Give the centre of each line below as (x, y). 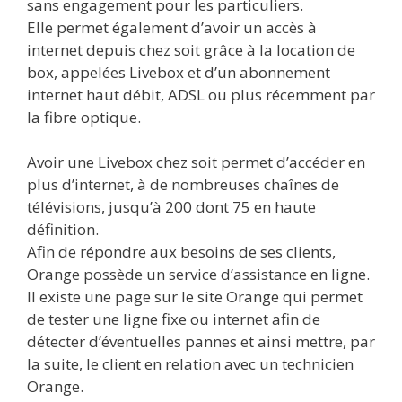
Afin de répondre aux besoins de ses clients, (181, 251)
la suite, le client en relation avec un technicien (190, 363)
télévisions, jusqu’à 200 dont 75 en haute (171, 206)
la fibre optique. (84, 117)
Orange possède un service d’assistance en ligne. (198, 274)
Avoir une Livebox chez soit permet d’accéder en (196, 162)
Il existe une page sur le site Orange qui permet (195, 296)
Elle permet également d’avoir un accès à (172, 27)
